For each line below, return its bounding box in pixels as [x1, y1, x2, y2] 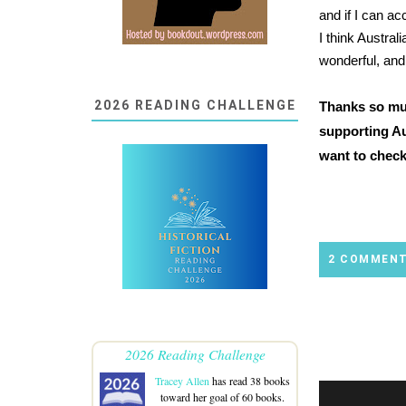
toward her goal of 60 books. [159, 390, 285, 404]
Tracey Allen [154, 373, 209, 388]
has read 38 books [208, 373, 290, 388]
